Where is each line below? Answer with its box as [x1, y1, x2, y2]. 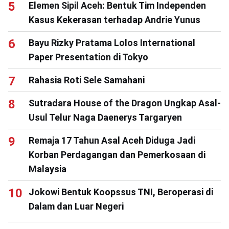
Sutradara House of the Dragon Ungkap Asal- [29, 98, 221, 109]
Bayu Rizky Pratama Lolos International [29, 37, 195, 49]
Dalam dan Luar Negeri [29, 201, 124, 212]
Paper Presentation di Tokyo [29, 52, 148, 63]
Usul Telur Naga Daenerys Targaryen [29, 112, 182, 123]
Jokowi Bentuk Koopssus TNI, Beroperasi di [29, 187, 213, 198]
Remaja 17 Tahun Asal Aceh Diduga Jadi [29, 135, 195, 146]
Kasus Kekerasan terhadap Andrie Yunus [29, 14, 200, 26]
